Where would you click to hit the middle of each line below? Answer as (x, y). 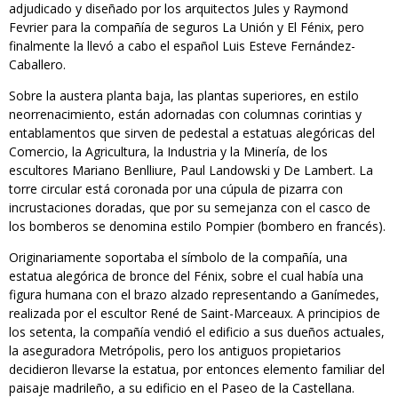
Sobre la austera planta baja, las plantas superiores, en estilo (184, 96)
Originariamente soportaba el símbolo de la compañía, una (178, 258)
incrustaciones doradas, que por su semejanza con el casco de (190, 208)
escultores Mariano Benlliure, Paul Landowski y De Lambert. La (191, 171)
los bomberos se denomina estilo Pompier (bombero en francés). (197, 227)
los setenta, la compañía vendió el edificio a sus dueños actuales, (197, 332)
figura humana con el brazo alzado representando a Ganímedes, (194, 295)
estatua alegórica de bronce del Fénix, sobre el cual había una (186, 276)
